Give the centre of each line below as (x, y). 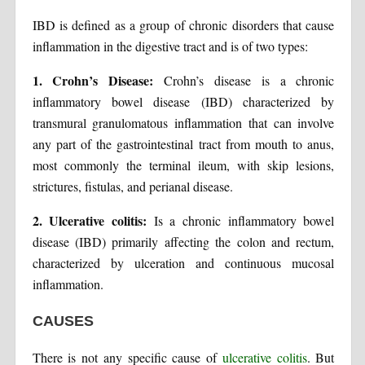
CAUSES (63, 321)
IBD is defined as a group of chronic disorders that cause (183, 24)
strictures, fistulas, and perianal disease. (132, 186)
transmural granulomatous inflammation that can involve (183, 122)
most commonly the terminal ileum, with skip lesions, (183, 165)
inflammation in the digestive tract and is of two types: (170, 46)
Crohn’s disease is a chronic (244, 80)
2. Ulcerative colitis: (89, 220)
